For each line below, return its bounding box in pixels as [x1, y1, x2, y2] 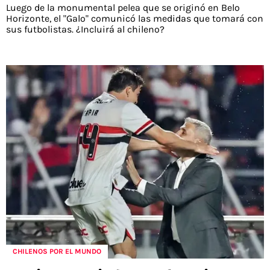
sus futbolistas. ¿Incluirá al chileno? [6, 24, 165, 36]
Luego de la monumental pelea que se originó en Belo [6, 2, 240, 14]
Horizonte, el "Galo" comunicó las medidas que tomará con [6, 13, 263, 25]
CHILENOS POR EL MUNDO [13, 247, 101, 256]
